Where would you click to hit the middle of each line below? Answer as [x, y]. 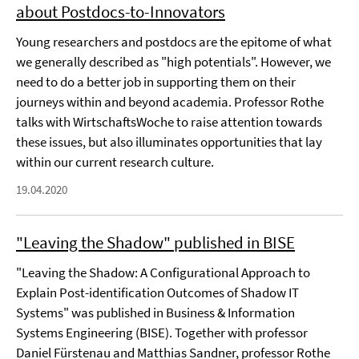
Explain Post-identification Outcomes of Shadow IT [157, 292]
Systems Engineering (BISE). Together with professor [162, 333]
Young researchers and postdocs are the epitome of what [174, 42]
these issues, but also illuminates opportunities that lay [169, 142]
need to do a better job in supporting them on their [156, 82]
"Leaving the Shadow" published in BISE [155, 242]
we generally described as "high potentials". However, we [173, 62]
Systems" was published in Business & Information [155, 313]
